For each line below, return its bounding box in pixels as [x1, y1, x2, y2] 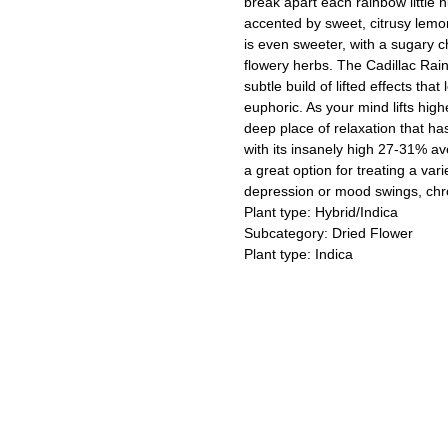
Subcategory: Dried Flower [244, 225, 413, 242]
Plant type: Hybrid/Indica [244, 204, 398, 221]
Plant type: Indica [244, 246, 353, 263]
